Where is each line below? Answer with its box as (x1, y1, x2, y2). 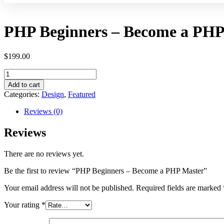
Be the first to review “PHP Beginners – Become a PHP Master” (4, 166, 207, 175)
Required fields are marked (136, 183, 223, 192)
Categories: (4, 89, 41, 98)
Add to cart (8, 80, 40, 88)
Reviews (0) (24, 106, 62, 115)
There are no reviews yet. (4, 149, 84, 158)
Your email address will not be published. (4, 183, 134, 192)
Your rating (4, 200, 41, 209)
